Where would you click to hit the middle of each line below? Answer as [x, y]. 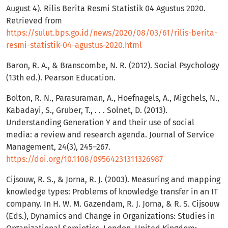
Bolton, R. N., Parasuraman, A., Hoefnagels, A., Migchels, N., [113, 98]
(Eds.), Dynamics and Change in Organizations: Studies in [110, 216]
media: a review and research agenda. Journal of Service [110, 135]
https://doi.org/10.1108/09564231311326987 [84, 159]
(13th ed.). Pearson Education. [61, 78]
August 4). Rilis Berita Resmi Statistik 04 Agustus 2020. [106, 9]
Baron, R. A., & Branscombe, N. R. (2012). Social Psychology [113, 66]
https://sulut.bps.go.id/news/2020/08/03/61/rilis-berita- [112, 33]
